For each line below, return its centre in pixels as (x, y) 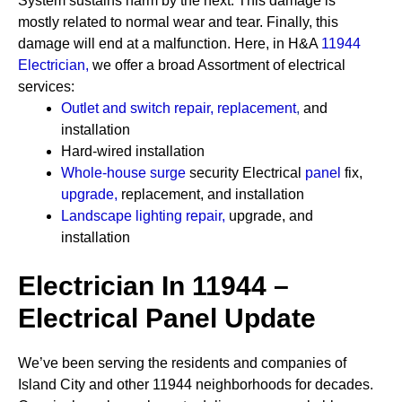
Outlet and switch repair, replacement (179, 108)
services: (46, 87)
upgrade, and (269, 216)
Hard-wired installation (133, 151)
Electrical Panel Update (167, 318)
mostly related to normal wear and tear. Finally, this (178, 22)
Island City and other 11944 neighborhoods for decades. (196, 385)
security (214, 173)
